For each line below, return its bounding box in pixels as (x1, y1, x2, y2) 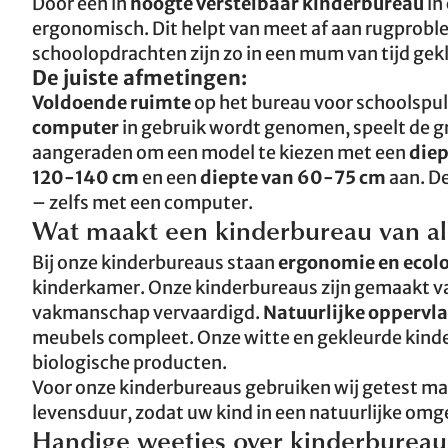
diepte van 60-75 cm (200, 166, 386, 189)
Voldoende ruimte (32, 91, 194, 114)
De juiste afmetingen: (32, 65, 247, 90)
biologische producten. (32, 351, 227, 374)
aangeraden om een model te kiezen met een (32, 141, 409, 164)
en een (139, 166, 200, 189)
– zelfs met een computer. (32, 191, 253, 214)
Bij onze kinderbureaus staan (32, 251, 275, 274)
